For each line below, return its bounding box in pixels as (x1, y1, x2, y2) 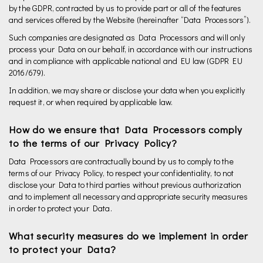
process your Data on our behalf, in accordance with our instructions (9, 43, 253, 55)
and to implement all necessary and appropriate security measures (9, 191, 248, 202)
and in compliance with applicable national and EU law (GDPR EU (9, 55, 242, 66)
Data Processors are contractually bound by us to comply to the (9, 156, 234, 167)
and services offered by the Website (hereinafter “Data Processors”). (9, 14, 251, 25)
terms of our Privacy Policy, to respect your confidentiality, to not (9, 167, 234, 178)
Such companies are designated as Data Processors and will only (9, 32, 245, 43)
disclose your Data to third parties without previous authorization (9, 179, 242, 190)
